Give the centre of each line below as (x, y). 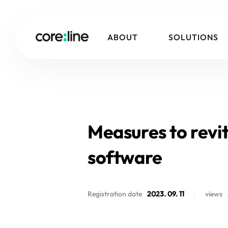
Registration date (115, 194)
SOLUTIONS (193, 37)
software (125, 157)
